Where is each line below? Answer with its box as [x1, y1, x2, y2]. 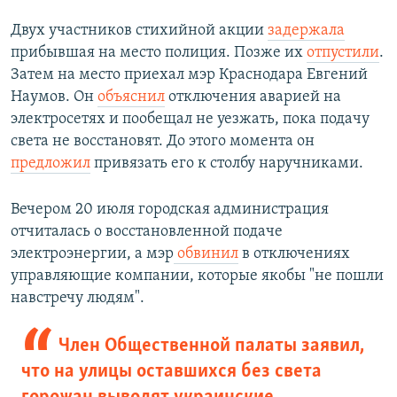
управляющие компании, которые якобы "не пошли [11, 267, 384, 284]
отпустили [307, 43, 379, 61]
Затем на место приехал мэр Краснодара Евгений [11, 66, 368, 83]
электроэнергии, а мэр [11, 245, 174, 262]
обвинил [174, 245, 238, 262]
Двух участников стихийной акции [11, 21, 268, 39]
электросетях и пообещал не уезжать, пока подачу [11, 110, 370, 128]
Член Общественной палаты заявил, [58, 335, 364, 356]
